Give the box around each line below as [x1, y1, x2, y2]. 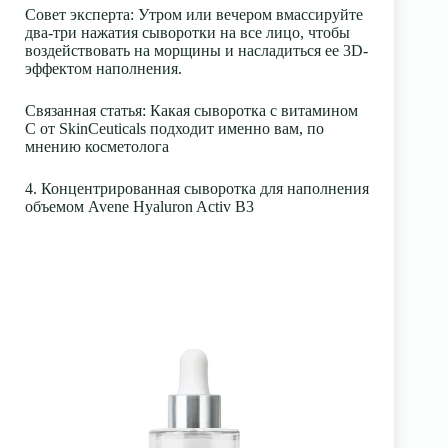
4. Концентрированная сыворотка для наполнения [25, 179, 369, 197]
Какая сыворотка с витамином [150, 101, 358, 119]
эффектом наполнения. [25, 59, 182, 77]
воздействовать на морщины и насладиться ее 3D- [25, 41, 368, 59]
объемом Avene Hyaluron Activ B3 [25, 197, 254, 215]
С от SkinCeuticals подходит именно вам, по [25, 119, 324, 137]
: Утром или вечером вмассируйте [130, 5, 363, 23]
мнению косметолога [25, 137, 169, 155]
